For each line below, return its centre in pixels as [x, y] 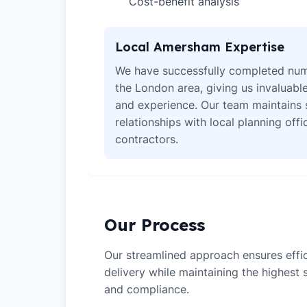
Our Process [155, 225]
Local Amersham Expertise [200, 47]
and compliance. [147, 289]
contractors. [147, 139]
